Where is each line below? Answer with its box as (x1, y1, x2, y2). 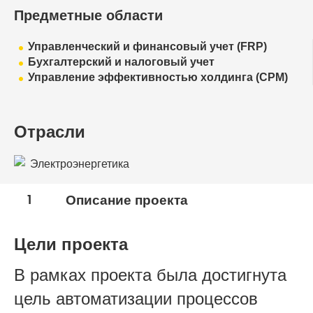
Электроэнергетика (30, 157, 129, 170)
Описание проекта (65, 193, 188, 208)
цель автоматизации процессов (14, 289, 258, 308)
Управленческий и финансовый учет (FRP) (28, 41, 267, 52)
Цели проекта (14, 235, 128, 254)
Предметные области (14, 8, 163, 23)
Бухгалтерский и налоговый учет (28, 56, 214, 68)
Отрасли (14, 122, 85, 141)
